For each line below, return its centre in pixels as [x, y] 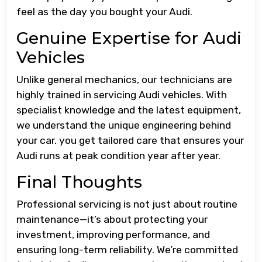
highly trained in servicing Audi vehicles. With [122, 95]
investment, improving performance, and [113, 235]
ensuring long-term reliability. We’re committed [127, 250]
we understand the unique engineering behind [124, 125]
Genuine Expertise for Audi [129, 38]
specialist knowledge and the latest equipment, [129, 110]
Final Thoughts [79, 182]
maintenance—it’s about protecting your [112, 220]
